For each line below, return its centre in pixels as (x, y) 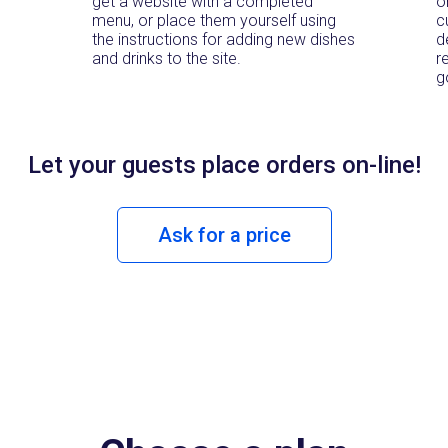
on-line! (381, 164)
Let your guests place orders (184, 164)
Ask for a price (224, 234)
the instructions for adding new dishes (223, 39)
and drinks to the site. (166, 58)
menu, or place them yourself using (214, 20)
